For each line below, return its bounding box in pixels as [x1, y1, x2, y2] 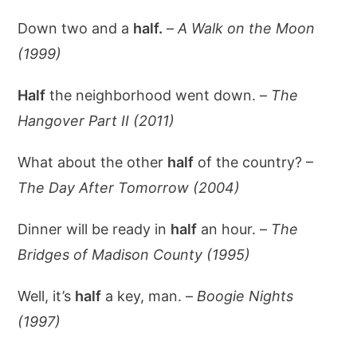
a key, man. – [101, 288, 198, 304]
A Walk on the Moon [178, 20, 316, 37]
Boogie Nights [197, 288, 294, 304]
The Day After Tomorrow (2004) [18, 179, 241, 196]
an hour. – [197, 221, 272, 237]
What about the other [18, 154, 168, 171]
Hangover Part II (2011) [18, 112, 175, 129]
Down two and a [18, 20, 134, 37]
